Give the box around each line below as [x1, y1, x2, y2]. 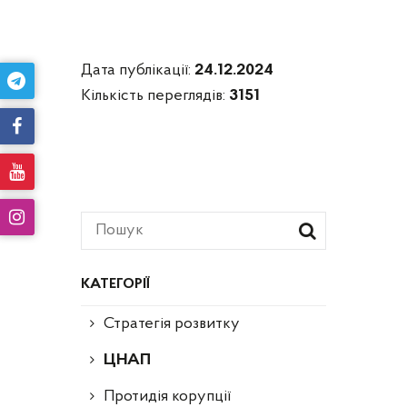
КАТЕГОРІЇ [81, 276, 149, 292]
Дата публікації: [81, 61, 194, 79]
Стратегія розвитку [104, 314, 240, 333]
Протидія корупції [104, 387, 231, 405]
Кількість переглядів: [81, 86, 229, 104]
